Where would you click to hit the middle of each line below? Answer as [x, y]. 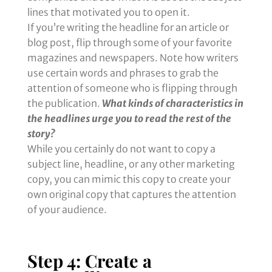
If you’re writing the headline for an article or [128, 28]
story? [41, 134]
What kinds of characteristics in [172, 104]
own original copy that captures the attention [131, 195]
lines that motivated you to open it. [108, 12]
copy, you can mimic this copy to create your [129, 179]
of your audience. [67, 210]
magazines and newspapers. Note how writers [133, 58]
